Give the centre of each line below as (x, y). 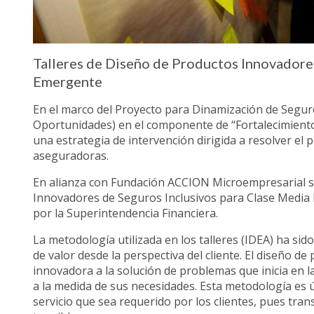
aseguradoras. (71, 156)
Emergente (68, 82)
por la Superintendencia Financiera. (126, 213)
